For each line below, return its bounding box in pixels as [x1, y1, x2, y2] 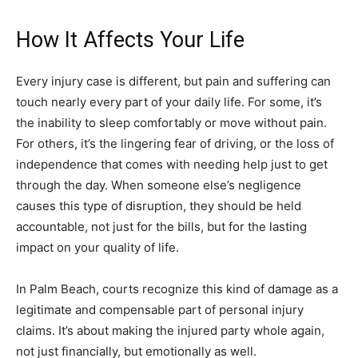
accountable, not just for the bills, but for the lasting [16, 218, 307, 234]
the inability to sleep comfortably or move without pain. [16, 114, 327, 130]
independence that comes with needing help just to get [16, 156, 328, 172]
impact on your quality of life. [16, 239, 179, 255]
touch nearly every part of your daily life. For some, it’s [16, 93, 322, 109]
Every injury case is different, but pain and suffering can [16, 73, 331, 89]
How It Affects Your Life [16, 26, 245, 53]
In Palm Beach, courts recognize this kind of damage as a [16, 280, 338, 296]
